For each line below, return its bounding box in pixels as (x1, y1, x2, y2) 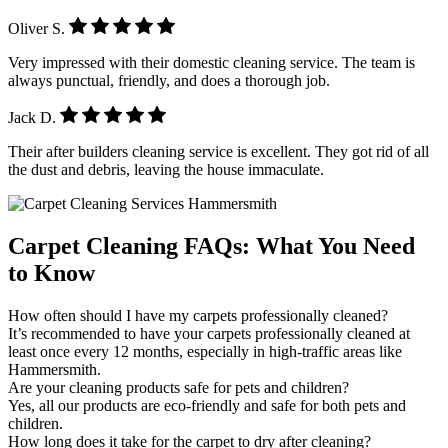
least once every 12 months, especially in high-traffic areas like (8, 343, 402, 361)
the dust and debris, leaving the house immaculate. (8, 161, 324, 179)
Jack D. (8, 109, 60, 127)
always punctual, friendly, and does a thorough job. (8, 72, 330, 90)
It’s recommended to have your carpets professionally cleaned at (8, 325, 410, 343)
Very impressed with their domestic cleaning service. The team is (8, 54, 415, 72)
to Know (8, 260, 95, 287)
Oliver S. (8, 20, 69, 38)
